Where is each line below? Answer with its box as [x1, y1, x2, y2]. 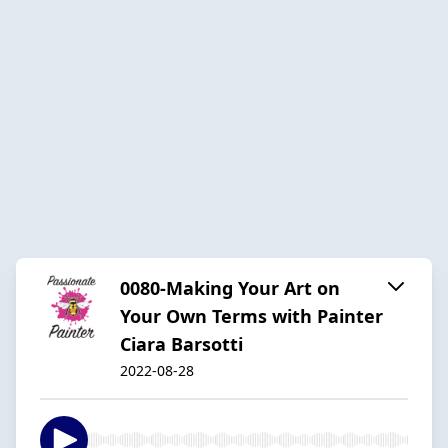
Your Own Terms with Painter [120, 303, 383, 328]
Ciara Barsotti [120, 331, 243, 356]
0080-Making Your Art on [120, 275, 340, 300]
